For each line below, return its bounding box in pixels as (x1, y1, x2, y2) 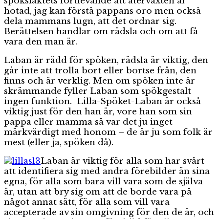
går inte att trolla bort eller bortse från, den (4, 65, 197, 76)
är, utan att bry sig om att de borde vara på (4, 186, 192, 197)
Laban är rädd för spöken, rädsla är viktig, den (4, 55, 208, 66)
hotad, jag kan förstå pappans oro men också (4, 5, 201, 16)
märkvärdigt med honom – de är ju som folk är (4, 127, 213, 137)
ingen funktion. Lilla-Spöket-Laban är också (4, 96, 201, 107)
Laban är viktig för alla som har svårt (41, 155, 204, 166)
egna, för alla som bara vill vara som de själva (4, 176, 203, 187)
